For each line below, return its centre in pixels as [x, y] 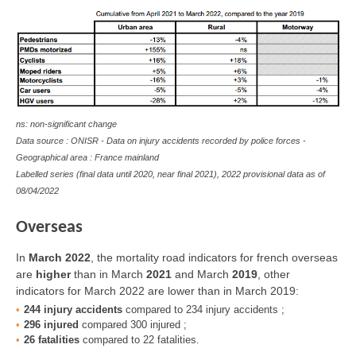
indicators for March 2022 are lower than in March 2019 [156, 291]
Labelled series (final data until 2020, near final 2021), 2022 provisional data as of [170, 174]
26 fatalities [52, 340]
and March [203, 275]
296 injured [51, 325]
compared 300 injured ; [133, 325]
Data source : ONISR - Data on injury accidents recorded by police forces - [161, 141]
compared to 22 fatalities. [141, 340]
